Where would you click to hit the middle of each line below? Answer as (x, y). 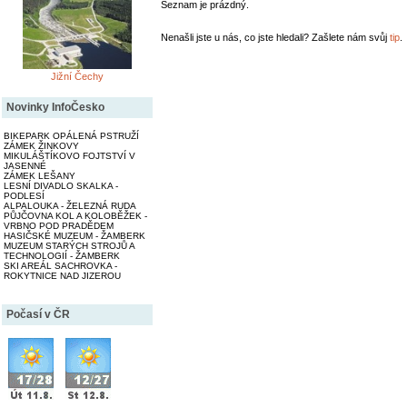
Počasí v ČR (38, 314)
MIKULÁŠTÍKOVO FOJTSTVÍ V (69, 156)
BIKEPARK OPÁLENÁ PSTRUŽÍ (71, 136)
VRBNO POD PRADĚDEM (59, 226)
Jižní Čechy (77, 76)
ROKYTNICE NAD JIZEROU (62, 276)
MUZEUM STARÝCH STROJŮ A (69, 246)
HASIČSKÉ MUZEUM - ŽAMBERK (74, 236)
